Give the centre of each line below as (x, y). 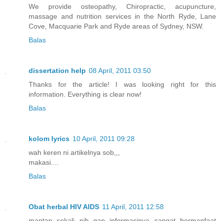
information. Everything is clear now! (85, 94)
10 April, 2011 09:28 (104, 139)
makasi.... (44, 163)
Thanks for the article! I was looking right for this (122, 85)
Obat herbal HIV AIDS (64, 207)
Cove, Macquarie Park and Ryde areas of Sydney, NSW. (116, 26)
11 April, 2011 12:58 (133, 207)
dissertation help (57, 71)
